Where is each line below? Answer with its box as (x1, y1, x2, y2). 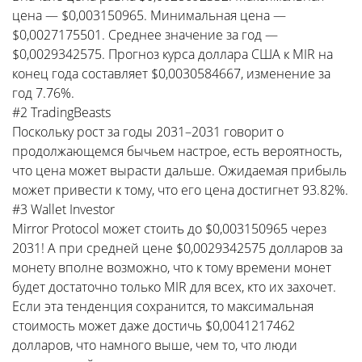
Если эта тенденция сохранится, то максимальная (12, 297, 314, 315)
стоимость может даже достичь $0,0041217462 (12, 316, 295, 335)
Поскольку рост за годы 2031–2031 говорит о (12, 122, 284, 141)
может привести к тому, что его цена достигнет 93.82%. (12, 180, 348, 199)
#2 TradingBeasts (12, 103, 111, 121)
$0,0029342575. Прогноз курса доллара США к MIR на (12, 44, 333, 63)
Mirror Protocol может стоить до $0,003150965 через (12, 219, 326, 238)
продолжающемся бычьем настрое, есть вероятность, (12, 141, 342, 160)
